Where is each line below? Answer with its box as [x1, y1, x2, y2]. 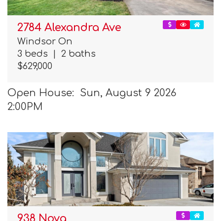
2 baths [56, 49, 96, 59]
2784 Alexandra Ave [17, 22, 121, 34]
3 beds [17, 49, 53, 59]
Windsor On [17, 37, 73, 47]
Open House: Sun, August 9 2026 [7, 87, 176, 99]
